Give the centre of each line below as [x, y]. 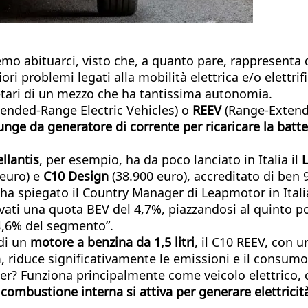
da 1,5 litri [165, 242]
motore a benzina [83, 242]
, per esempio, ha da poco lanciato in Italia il [170, 159]
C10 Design [76, 176]
